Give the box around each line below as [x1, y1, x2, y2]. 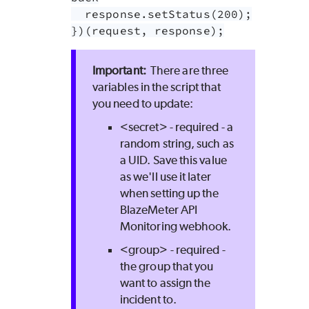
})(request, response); [71, 23, 224, 38]
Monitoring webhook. [120, 219, 232, 234]
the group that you [120, 259, 214, 274]
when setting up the [120, 186, 219, 201]
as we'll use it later [120, 170, 211, 184]
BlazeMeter [120, 203, 179, 217]
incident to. [120, 292, 177, 307]
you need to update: [92, 97, 194, 111]
